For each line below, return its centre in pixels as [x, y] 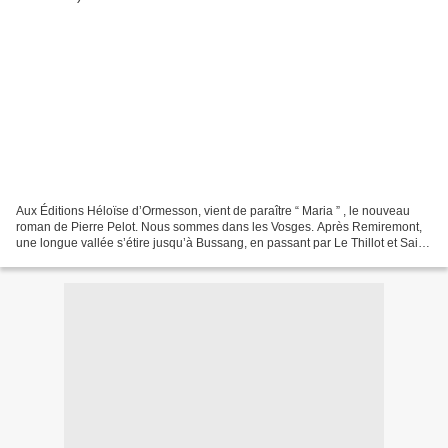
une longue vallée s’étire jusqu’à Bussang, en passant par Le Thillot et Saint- [224, 242]
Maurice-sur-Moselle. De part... [99, 258]
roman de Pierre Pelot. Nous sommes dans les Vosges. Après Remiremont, [219, 226]
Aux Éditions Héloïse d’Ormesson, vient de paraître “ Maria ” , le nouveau [213, 210]
